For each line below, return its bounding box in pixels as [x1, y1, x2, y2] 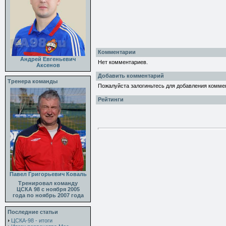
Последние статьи [8, 209, 58, 215]
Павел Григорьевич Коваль [9, 171, 87, 177]
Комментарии [98, 49, 136, 55]
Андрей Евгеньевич [20, 56, 76, 63]
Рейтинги [98, 96, 124, 102]
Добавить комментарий [98, 73, 164, 79]
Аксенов [36, 62, 60, 69]
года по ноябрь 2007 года [12, 192, 84, 198]
